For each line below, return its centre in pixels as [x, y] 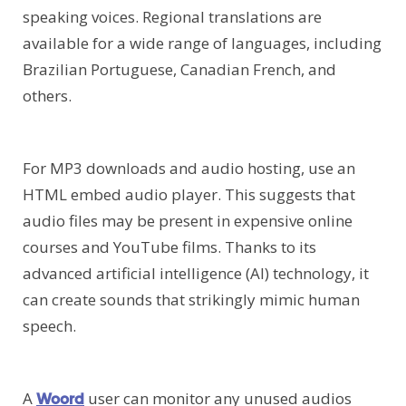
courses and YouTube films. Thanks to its [169, 247]
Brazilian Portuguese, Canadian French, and [179, 70]
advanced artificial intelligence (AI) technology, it [196, 274]
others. [47, 96]
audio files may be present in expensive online [188, 221]
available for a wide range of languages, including [202, 43]
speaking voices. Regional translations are [172, 17]
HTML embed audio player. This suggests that [189, 195]
